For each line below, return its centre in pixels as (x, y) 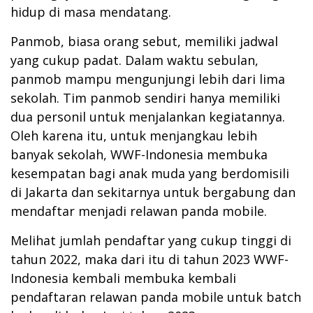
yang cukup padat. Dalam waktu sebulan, (134, 60)
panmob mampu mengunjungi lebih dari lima (148, 79)
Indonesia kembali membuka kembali (123, 278)
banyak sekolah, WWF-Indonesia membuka (139, 154)
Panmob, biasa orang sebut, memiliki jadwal (144, 41)
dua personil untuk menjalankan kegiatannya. (148, 116)
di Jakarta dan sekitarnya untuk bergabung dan (153, 192)
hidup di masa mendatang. (91, 12)
